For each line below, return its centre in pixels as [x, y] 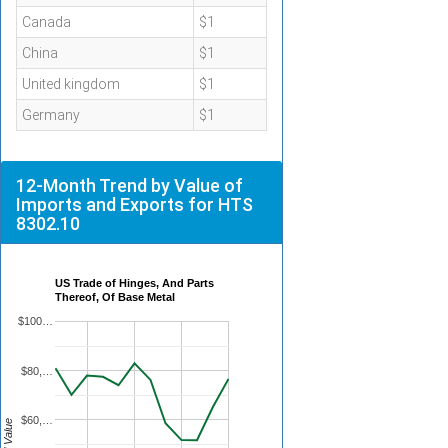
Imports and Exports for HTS [134, 204]
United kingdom [71, 84]
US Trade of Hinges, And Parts [134, 283]
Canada [46, 22]
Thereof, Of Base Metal [115, 297]
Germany [51, 115]
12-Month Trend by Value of [129, 185]
